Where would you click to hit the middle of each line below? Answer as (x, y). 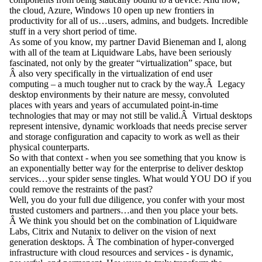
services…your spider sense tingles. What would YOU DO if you (130, 179)
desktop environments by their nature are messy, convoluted (119, 95)
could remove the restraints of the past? (81, 189)
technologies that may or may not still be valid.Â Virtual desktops (131, 116)
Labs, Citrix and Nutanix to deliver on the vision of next (113, 232)
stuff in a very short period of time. (73, 32)
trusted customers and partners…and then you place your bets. (124, 211)
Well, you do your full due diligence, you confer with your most (127, 200)
